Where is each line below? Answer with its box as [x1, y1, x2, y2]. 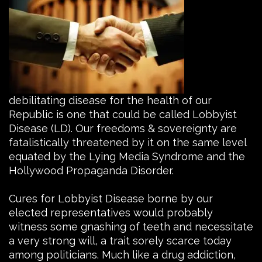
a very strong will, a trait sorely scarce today [9, 234, 232, 247]
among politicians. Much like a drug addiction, [9, 248, 236, 261]
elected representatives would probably [9, 206, 213, 219]
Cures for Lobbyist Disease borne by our [9, 192, 213, 205]
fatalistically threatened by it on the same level [9, 136, 246, 149]
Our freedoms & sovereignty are [73, 122, 237, 135]
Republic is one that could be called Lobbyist [9, 108, 237, 120]
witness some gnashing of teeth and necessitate [9, 220, 253, 233]
